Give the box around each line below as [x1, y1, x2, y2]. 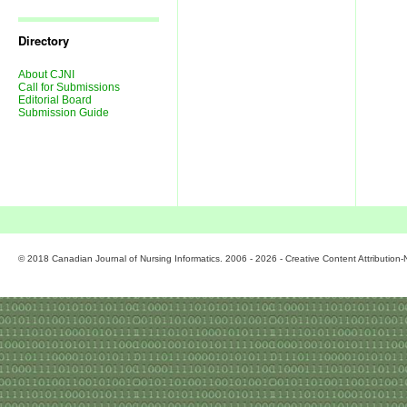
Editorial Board [18, 94, 92, 106]
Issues [17, 6, 49, 19]
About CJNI [18, 68, 74, 81]
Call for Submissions [18, 81, 120, 94]
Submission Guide [18, 106, 109, 119]
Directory [18, 32, 69, 49]
